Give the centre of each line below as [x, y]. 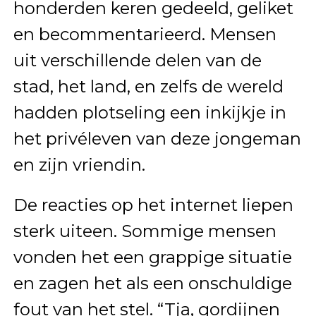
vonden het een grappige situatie [152, 257]
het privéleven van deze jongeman [157, 139]
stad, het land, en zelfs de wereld [148, 86]
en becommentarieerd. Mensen [145, 34]
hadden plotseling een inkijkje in [150, 113]
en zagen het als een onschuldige [152, 283]
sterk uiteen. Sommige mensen [145, 231]
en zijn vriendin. [79, 165]
